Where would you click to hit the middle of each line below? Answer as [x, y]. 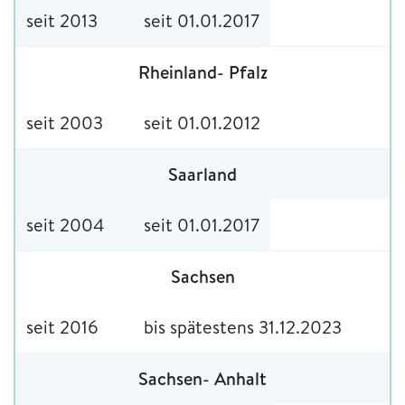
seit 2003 [65, 122]
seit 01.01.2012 [202, 122]
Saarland [202, 174]
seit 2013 [62, 20]
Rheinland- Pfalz [202, 71]
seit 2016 [62, 326]
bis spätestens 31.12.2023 [243, 326]
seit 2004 [66, 224]
